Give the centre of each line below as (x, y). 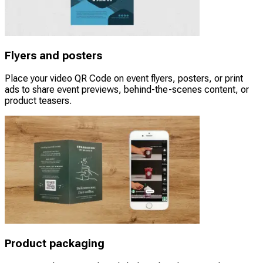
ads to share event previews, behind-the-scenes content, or (127, 90)
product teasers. (38, 101)
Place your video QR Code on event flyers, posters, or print (124, 79)
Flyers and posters (53, 55)
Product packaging (55, 244)
